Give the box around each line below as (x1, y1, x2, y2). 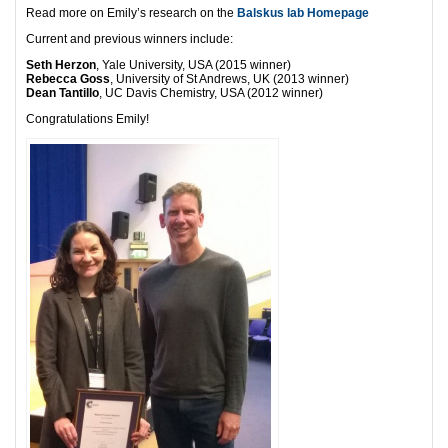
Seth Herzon (26, 57, 96, 72)
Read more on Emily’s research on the (26, 5, 237, 20)
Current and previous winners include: (26, 31, 233, 46)
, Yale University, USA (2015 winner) (96, 57, 291, 72)
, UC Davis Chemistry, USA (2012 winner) (99, 85, 323, 100)
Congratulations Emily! (26, 111, 149, 126)
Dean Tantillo (26, 85, 99, 100)
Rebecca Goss (26, 71, 110, 86)
